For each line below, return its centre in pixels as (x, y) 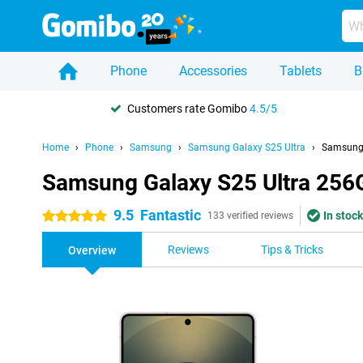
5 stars (60, 216)
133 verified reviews (250, 216)
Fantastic (171, 215)
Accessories (213, 71)
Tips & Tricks (292, 250)
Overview (92, 250)
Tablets (301, 71)
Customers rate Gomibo (188, 108)
